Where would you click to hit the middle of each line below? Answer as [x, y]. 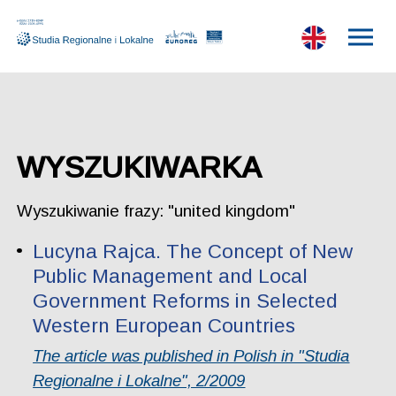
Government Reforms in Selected [186, 301]
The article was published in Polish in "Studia [191, 356]
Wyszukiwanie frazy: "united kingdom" [156, 210]
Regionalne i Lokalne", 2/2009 [139, 381]
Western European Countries [164, 326]
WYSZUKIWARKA [139, 167]
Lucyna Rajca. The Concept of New [193, 252]
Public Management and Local [171, 277]
